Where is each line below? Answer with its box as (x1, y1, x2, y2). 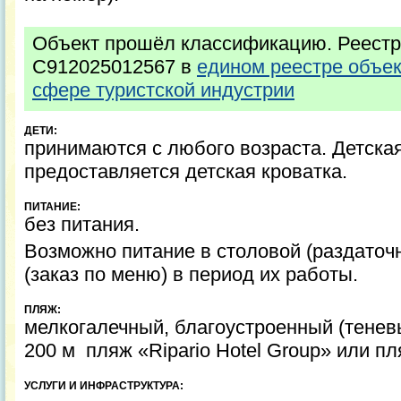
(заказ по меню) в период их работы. (24, 263, 358, 286)
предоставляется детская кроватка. (24, 160, 347, 183)
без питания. (24, 213, 145, 235)
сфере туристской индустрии (32, 79, 294, 101)
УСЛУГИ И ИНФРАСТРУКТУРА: (24, 380, 183, 392)
